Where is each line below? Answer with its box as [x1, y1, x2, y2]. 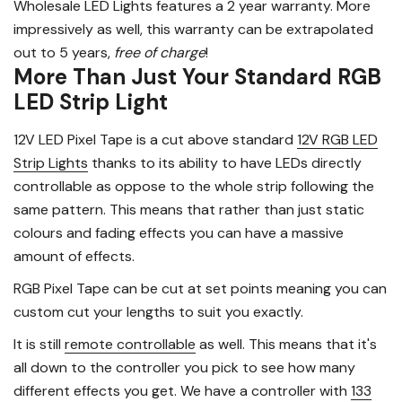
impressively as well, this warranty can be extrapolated [13, 20, 373, 39]
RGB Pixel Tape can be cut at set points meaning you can [13, 279, 387, 299]
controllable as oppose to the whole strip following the [13, 177, 374, 197]
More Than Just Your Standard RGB [13, 63, 381, 92]
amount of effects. [13, 247, 135, 267]
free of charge [114, 43, 205, 63]
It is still [13, 335, 65, 354]
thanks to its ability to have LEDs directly [88, 153, 362, 173]
